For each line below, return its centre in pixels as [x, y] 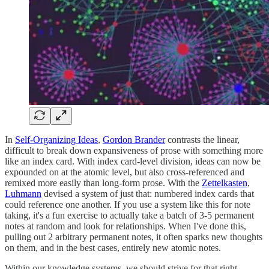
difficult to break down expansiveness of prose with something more [134, 151]
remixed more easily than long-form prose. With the [103, 183]
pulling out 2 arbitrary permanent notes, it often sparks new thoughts [134, 237]
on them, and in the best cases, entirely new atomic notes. [113, 248]
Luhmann [23, 194]
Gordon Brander [134, 140]
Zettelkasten [225, 183]
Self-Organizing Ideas [56, 140]
